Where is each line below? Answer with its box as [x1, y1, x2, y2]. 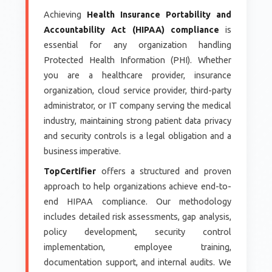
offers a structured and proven [96, 166, 231, 176]
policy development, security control [44, 226, 231, 237]
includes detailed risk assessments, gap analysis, [44, 211, 231, 222]
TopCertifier [44, 166, 97, 176]
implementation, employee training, [44, 242, 231, 252]
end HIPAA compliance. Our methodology [44, 196, 231, 206]
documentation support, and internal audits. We [44, 257, 231, 267]
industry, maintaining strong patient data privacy [44, 115, 231, 126]
